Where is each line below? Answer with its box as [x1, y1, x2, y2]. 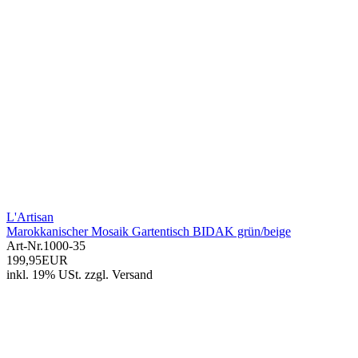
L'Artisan [6, 210, 54, 225]
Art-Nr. [6, 239, 43, 253]
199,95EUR [6, 253, 68, 268]
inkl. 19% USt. [6, 268, 82, 282]
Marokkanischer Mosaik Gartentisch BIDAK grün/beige [6, 225, 291, 239]
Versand [112, 268, 153, 282]
